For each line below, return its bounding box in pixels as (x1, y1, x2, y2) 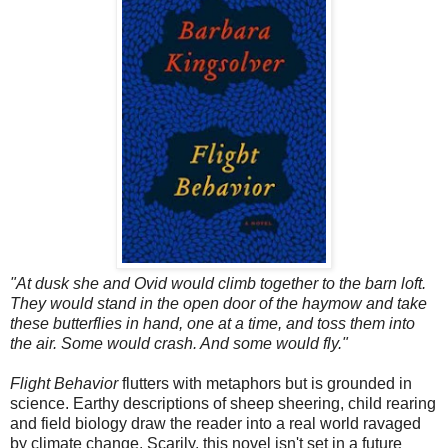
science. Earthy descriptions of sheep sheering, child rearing (10, 394, 436, 412)
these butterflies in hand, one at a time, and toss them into (10, 314, 415, 332)
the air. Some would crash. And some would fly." (10, 334, 348, 352)
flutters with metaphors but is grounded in (118, 374, 412, 392)
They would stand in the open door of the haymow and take (10, 294, 427, 312)
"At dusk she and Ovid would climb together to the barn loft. (10, 274, 426, 292)
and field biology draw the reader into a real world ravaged (10, 414, 421, 432)
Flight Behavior (10, 374, 118, 392)
